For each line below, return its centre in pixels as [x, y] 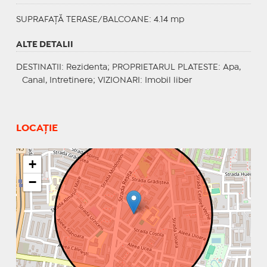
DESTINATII [38, 67]
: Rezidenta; [86, 67]
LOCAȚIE [37, 128]
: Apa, [229, 67]
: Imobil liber [166, 80]
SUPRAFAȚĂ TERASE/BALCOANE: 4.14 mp [100, 19]
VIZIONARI [119, 80]
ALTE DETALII [44, 44]
